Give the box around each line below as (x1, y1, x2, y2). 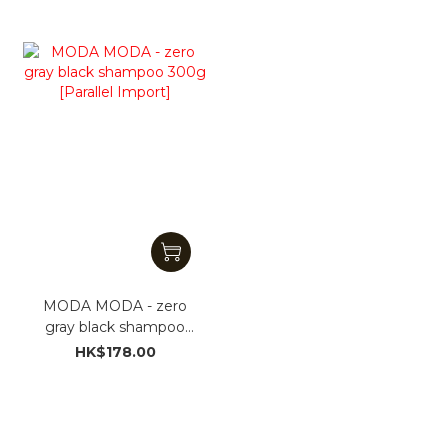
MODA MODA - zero (43, 296, 188, 315)
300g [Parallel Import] (38, 338, 193, 357)
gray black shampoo (45, 317, 186, 336)
